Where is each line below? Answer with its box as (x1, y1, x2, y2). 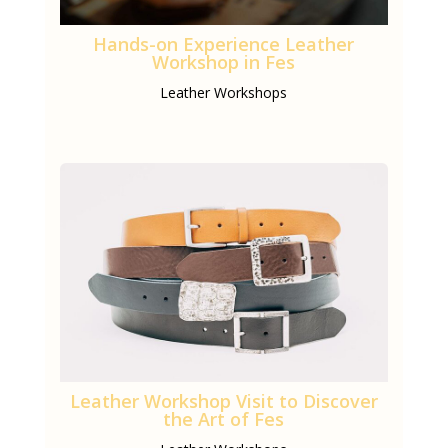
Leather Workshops (160, 83, 288, 103)
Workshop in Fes (152, 50, 296, 75)
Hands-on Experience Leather (93, 32, 355, 57)
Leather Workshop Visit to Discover (69, 388, 378, 413)
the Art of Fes (163, 406, 285, 431)
